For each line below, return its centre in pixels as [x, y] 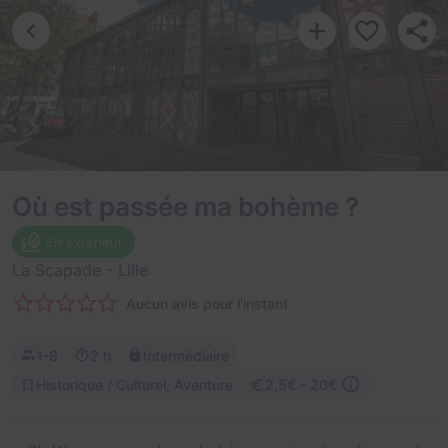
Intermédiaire [186, 355]
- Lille [124, 270]
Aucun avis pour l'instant [207, 303]
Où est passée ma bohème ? [185, 206]
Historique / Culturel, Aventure [134, 384]
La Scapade [56, 270]
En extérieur [84, 241]
